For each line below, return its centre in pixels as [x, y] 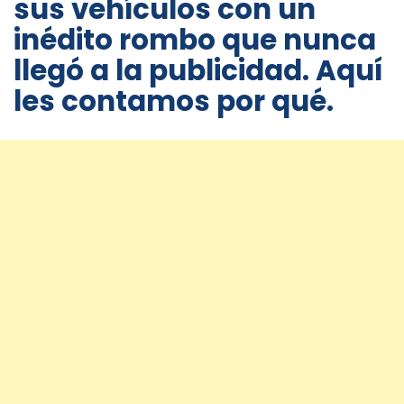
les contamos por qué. [174, 101]
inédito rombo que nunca [195, 40]
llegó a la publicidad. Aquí [198, 71]
